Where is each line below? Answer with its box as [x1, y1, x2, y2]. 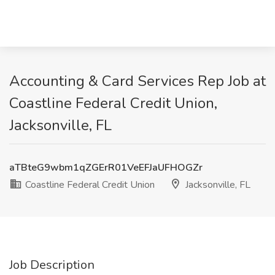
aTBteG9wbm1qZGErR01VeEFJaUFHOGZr [9, 161, 203, 174]
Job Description [9, 257, 95, 273]
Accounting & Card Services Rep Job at [9, 71, 266, 91]
